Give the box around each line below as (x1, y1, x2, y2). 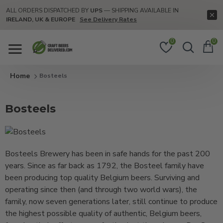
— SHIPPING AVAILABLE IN (103, 6, 179, 14)
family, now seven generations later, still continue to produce (5, 196, 218, 208)
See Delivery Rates (80, 15, 137, 23)
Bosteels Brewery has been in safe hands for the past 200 (5, 148, 210, 160)
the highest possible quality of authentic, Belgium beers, (5, 208, 202, 220)
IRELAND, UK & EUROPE (6, 15, 75, 23)
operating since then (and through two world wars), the (5, 184, 197, 196)
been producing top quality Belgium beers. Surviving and (5, 172, 200, 184)
